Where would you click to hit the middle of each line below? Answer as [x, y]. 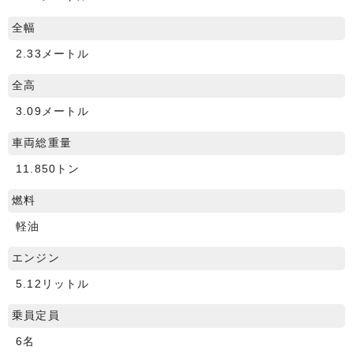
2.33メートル [53, 54]
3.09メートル [53, 111]
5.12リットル [53, 284]
